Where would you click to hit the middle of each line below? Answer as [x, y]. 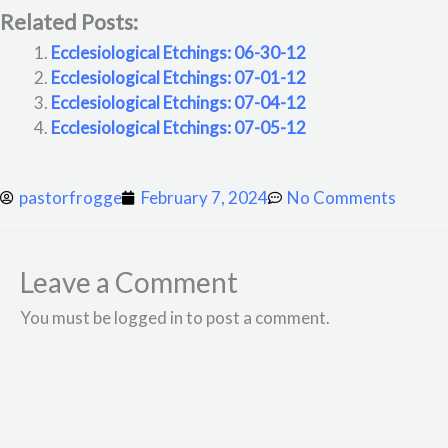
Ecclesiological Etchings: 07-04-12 [178, 102]
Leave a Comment [129, 282]
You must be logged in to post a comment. [175, 318]
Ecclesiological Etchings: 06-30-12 [178, 52]
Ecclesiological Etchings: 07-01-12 [178, 77]
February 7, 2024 [204, 198]
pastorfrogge [70, 198]
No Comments [341, 198]
